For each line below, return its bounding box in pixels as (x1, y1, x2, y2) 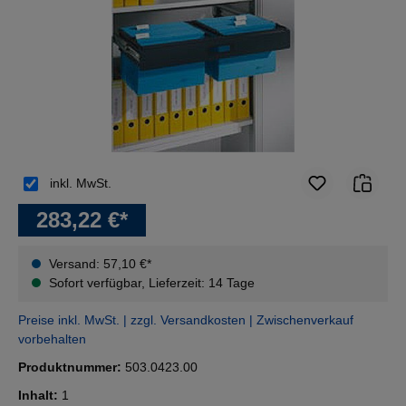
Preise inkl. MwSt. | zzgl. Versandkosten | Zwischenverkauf (18, 313, 353, 328)
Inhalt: (18, 388, 62, 403)
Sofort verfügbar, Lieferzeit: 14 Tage (45, 275, 255, 291)
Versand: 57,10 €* (45, 256, 155, 272)
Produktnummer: (18, 360, 125, 375)
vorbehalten (18, 332, 86, 347)
